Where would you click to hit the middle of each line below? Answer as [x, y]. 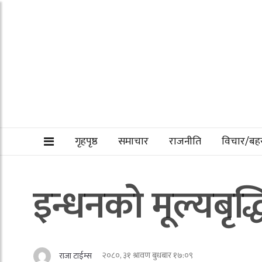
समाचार [133, 141]
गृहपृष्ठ [86, 141]
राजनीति [185, 141]
